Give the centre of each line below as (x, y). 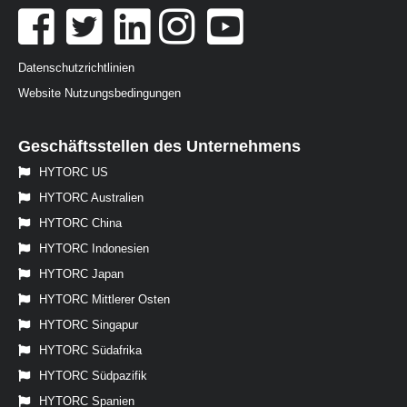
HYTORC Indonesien (94, 249)
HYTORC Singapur (89, 325)
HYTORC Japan (81, 274)
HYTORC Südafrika (90, 351)
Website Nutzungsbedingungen (99, 94)
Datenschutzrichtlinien (76, 68)
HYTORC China (80, 223)
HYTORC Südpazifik (93, 376)
